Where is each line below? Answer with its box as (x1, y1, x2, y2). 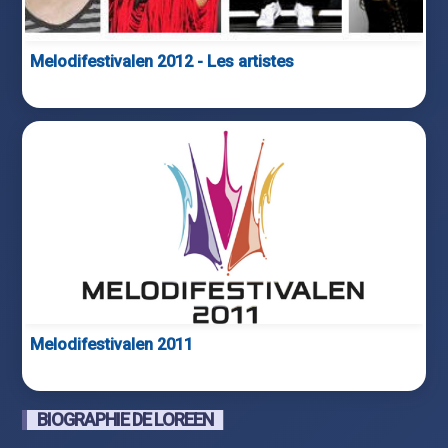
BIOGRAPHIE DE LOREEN (37, 408, 214, 430)
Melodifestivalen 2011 (30, 334, 194, 354)
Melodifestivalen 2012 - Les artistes (30, 51, 295, 71)
